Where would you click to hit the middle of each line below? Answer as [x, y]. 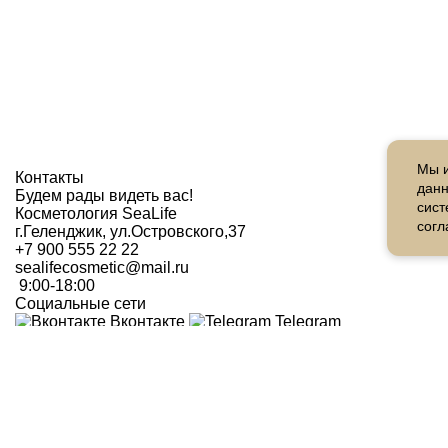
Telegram [308, 322]
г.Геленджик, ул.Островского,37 [130, 232]
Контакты [49, 178]
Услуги [206, 432]
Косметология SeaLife [96, 214]
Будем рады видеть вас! [104, 196]
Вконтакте [147, 322]
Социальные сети [80, 304]
